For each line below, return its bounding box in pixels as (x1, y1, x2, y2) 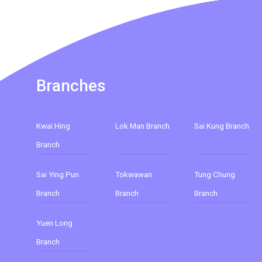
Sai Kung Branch (194, 121, 250, 130)
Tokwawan (115, 170, 153, 179)
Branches (36, 76, 106, 95)
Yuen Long (36, 218, 73, 227)
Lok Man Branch (115, 121, 170, 130)
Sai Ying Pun (36, 170, 79, 179)
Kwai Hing (36, 121, 70, 130)
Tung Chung (194, 170, 236, 179)
